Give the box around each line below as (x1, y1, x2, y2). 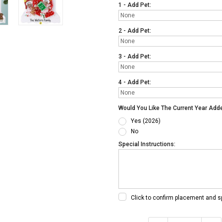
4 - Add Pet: (118, 79, 151, 86)
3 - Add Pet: (118, 53, 151, 60)
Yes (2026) (130, 117, 161, 125)
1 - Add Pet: (118, 1, 151, 9)
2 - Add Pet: (118, 27, 151, 35)
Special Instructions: (118, 141, 175, 148)
